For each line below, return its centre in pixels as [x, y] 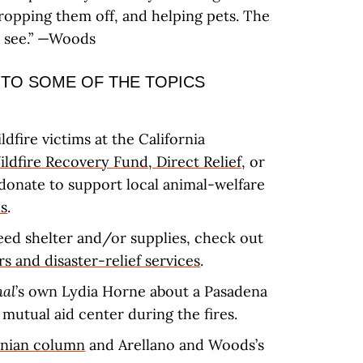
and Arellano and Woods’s [175, 345]
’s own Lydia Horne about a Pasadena [141, 291]
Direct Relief [197, 162]
